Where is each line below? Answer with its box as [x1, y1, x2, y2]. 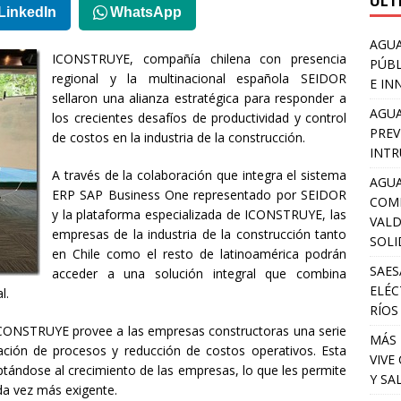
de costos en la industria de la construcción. [52, 128, 305, 146]
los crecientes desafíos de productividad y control [52, 108, 347, 126]
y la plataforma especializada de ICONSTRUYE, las [52, 205, 347, 223]
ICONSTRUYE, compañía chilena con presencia [52, 49, 347, 67]
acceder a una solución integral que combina [52, 264, 347, 282]
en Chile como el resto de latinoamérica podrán [52, 244, 347, 262]
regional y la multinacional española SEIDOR [52, 69, 347, 87]
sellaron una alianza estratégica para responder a [52, 89, 347, 107]
